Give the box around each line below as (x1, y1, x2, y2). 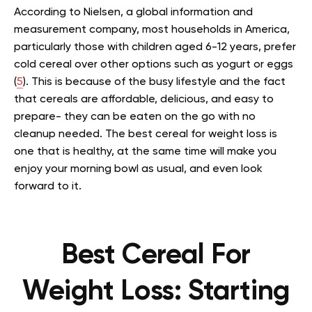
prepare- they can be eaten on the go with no (14, 111, 256, 123)
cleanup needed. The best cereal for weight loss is (14, 129, 277, 141)
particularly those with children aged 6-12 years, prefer (14, 42, 296, 54)
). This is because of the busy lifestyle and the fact (23, 77, 286, 88)
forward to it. (14, 181, 81, 193)
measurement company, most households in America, (14, 24, 290, 36)
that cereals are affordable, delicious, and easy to (14, 94, 274, 106)
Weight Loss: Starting (22, 278, 290, 306)
